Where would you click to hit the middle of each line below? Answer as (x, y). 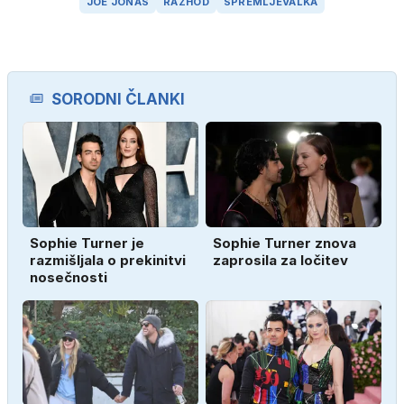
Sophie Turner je (87, 243)
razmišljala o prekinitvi (108, 260)
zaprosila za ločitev (280, 260)
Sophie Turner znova (285, 243)
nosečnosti (69, 277)
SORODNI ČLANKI (118, 99)
